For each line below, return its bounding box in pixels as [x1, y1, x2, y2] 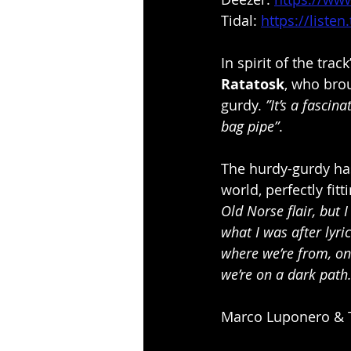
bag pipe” [221, 117, 279, 136]
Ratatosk [221, 74, 284, 95]
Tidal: [221, 11, 261, 31]
